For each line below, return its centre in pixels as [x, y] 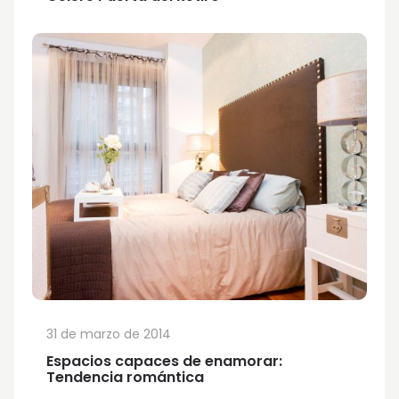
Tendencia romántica [125, 377]
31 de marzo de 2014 [108, 334]
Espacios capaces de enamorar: [164, 361]
